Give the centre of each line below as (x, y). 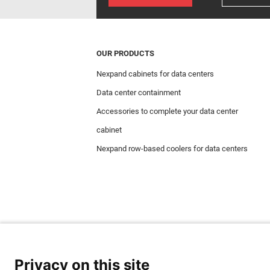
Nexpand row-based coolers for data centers (172, 148)
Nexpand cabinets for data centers (155, 74)
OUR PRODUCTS (125, 53)
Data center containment (139, 92)
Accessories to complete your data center (167, 111)
